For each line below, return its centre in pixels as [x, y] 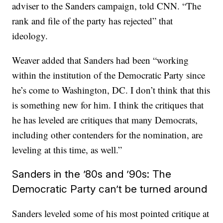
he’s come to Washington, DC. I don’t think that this [111, 90]
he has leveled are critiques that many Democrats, [105, 120]
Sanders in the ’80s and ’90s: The [92, 174]
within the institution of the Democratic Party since [109, 75]
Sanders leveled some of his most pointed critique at [111, 213]
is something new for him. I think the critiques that [108, 105]
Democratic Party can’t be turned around [110, 189]
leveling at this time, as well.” [67, 150]
